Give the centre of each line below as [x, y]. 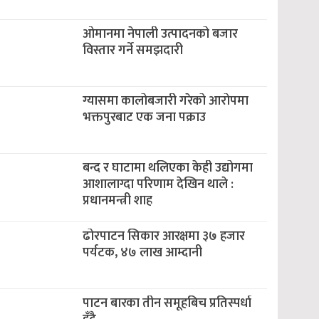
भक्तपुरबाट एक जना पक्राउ [144, 117]
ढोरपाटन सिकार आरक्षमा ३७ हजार [163, 236]
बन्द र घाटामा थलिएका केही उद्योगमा [167, 168]
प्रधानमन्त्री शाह [117, 201]
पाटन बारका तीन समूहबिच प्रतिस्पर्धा [167, 303]
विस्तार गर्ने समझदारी [132, 51]
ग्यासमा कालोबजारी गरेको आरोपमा [165, 101]
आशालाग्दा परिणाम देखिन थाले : [158, 184]
